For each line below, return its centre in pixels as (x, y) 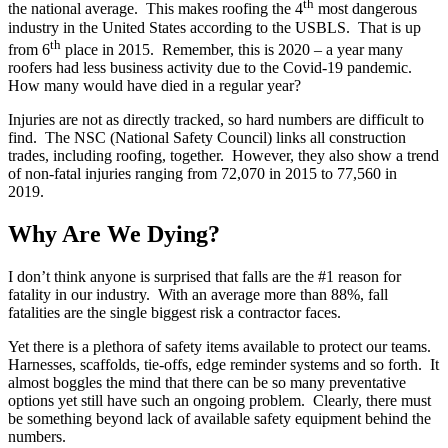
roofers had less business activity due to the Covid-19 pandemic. (212, 67)
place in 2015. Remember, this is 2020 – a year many (232, 49)
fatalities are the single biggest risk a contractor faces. (176, 312)
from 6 (29, 49)
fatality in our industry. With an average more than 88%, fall (198, 294)
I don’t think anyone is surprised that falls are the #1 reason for (204, 276)
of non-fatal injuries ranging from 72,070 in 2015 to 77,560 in (202, 173)
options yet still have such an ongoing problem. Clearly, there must (219, 400)
